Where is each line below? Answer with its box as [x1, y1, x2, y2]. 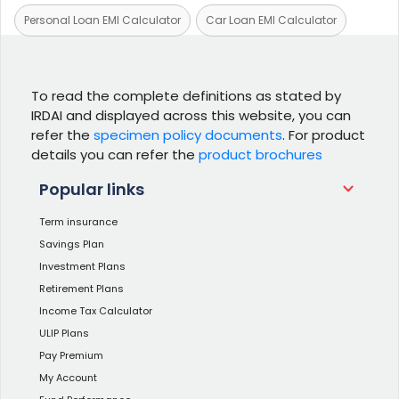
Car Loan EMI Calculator [206, 12, 337, 28]
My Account [39, 370, 97, 385]
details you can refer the [31, 144, 199, 164]
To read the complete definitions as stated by [31, 85, 341, 105]
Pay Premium [39, 347, 103, 362]
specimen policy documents [94, 125, 282, 144]
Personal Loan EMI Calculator [24, 12, 181, 28]
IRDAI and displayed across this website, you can [31, 105, 351, 125]
